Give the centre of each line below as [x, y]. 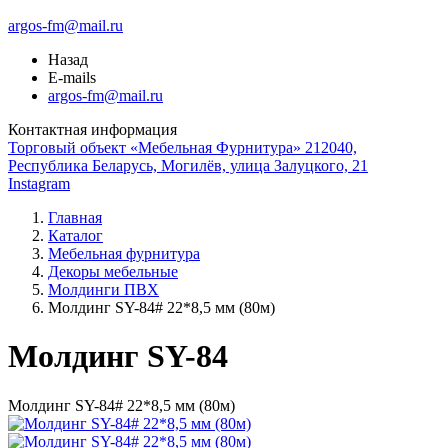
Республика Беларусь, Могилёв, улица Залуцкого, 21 [188, 165]
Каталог [75, 235]
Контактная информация [92, 129]
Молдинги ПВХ [103, 289]
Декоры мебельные [113, 271]
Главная [75, 217]
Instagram [39, 183]
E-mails [72, 77]
